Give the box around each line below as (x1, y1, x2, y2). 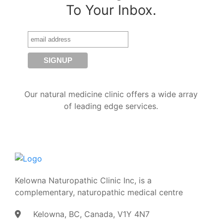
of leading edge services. (64, 101, 158, 111)
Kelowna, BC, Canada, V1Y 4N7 (31, 209, 150, 219)
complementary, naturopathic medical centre (15, 187, 183, 197)
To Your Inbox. (66, 2, 156, 18)
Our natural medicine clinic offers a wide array (24, 89, 198, 99)
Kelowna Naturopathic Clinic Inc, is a (15, 175, 152, 185)
